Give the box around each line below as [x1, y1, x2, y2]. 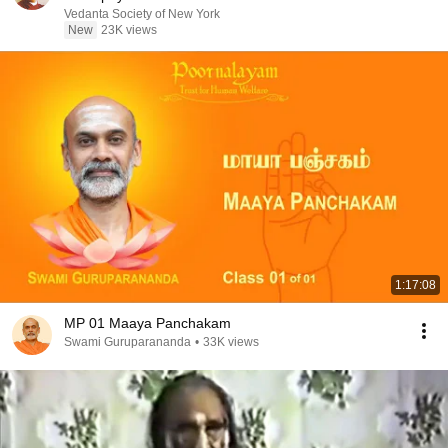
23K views [101, 23, 157, 37]
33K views [203, 335, 259, 349]
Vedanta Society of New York [64, 7, 220, 21]
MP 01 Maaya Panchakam [64, 315, 231, 331]
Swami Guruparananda [64, 335, 191, 349]
